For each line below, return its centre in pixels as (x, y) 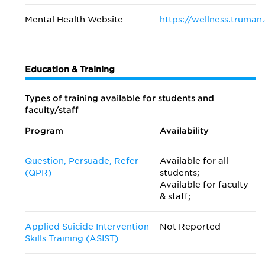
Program (44, 131)
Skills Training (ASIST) (72, 238)
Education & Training (70, 69)
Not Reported (190, 227)
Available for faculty (204, 185)
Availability (185, 131)
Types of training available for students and (119, 98)
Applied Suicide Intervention (87, 227)
